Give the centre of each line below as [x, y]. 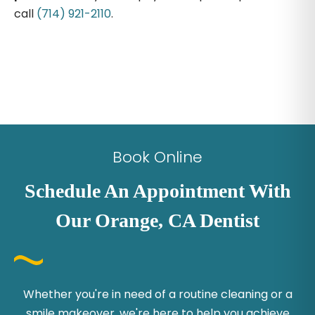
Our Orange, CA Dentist [157, 220]
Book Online [157, 157]
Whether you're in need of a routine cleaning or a [157, 294]
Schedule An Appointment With [157, 191]
